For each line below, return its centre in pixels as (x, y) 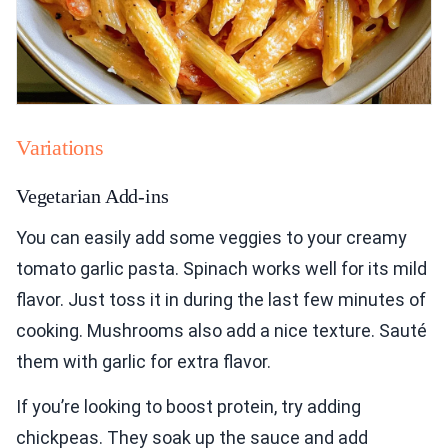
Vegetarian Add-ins (92, 196)
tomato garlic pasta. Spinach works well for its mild (221, 269)
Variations (60, 148)
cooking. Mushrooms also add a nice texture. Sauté (221, 331)
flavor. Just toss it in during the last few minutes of (221, 300)
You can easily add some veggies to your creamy (211, 238)
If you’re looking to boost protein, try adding (188, 407)
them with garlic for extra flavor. (143, 362)
